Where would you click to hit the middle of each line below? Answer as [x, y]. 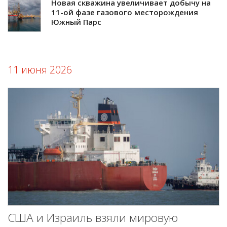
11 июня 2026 [40, 70]
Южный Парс [76, 22]
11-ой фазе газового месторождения [125, 12]
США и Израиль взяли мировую [93, 218]
